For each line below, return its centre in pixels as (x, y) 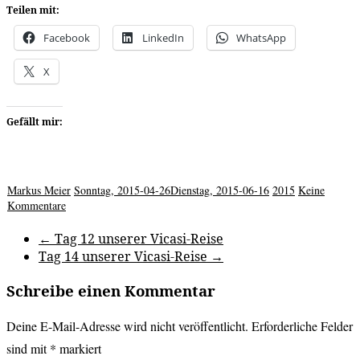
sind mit (28, 349)
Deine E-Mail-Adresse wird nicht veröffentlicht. (127, 326)
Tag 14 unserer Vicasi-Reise (125, 256)
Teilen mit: (33, 10)
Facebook (67, 37)
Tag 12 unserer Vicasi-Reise (137, 238)
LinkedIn (163, 37)
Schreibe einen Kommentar (111, 290)
